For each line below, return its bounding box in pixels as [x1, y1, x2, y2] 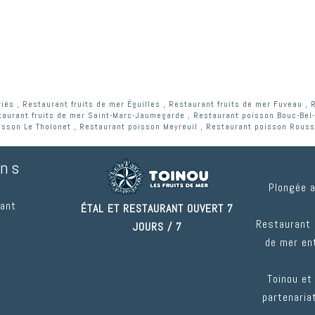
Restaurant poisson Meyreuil [79, 121, 198, 133]
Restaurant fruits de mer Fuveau [169, 98, 302, 110]
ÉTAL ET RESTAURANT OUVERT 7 [81, 201, 234, 216]
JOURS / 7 [132, 219, 182, 234]
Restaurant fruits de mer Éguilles [22, 98, 160, 110]
